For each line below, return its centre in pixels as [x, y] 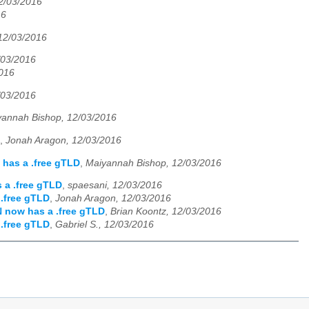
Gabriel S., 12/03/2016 [104, 225]
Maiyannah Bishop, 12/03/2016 [153, 163]
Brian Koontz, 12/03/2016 [166, 212]
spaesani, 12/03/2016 [115, 186]
